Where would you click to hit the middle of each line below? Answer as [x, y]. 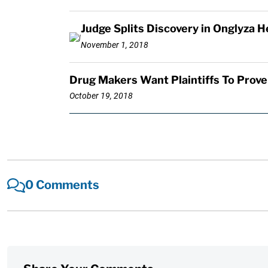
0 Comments [63, 185]
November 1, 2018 [114, 45]
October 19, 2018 [101, 96]
